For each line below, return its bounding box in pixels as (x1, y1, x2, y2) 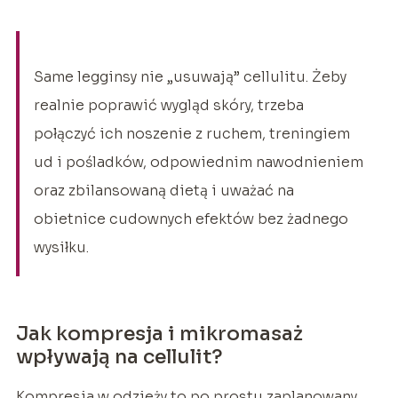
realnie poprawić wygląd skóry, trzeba (33, 95, 304, 115)
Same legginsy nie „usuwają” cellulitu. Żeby (33, 67, 346, 86)
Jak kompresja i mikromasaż (15, 321, 303, 346)
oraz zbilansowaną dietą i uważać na (33, 180, 294, 200)
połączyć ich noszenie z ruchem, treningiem (33, 123, 350, 143)
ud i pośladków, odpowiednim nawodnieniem (33, 152, 363, 171)
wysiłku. (33, 237, 89, 257)
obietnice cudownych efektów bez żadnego (33, 209, 348, 228)
